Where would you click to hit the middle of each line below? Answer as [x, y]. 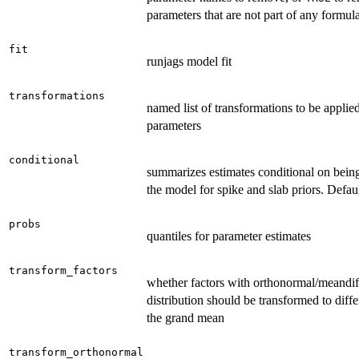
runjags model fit [189, 62]
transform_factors [63, 271]
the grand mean [186, 318]
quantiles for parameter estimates [229, 236]
